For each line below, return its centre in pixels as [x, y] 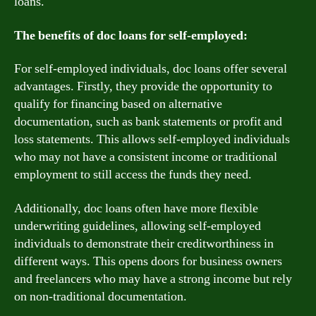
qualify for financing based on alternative [118, 104]
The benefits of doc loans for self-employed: [131, 35]
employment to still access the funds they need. [133, 175]
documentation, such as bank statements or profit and [148, 122]
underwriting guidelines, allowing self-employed [138, 226]
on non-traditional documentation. [101, 296]
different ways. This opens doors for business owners [148, 261]
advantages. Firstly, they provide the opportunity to [143, 86]
